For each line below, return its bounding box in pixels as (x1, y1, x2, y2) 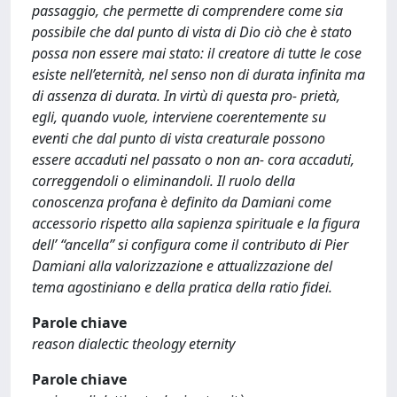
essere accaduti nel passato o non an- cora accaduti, (32, 150, 354, 169)
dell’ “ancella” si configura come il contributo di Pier (32, 235, 348, 254)
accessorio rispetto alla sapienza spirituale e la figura (32, 214, 360, 233)
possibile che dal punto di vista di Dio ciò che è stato (32, 22, 352, 42)
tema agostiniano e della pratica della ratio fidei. (32, 277, 332, 297)
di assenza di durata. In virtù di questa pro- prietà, (32, 86, 340, 105)
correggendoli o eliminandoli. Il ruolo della (32, 171, 295, 191)
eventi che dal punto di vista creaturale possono (32, 128, 325, 148)
